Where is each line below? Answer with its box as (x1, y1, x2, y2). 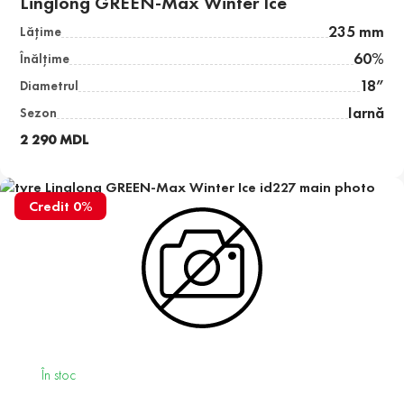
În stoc (41, 365, 77, 385)
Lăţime (20, 23, 62, 41)
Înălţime (20, 50, 70, 68)
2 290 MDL (20, 130, 89, 150)
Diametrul (20, 78, 79, 95)
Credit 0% (29, 197, 92, 216)
